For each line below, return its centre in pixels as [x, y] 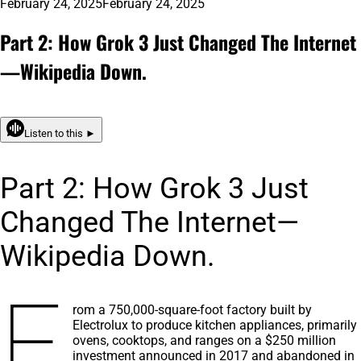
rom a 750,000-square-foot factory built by [193, 309]
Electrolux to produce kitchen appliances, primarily [215, 325]
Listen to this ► [91, 133]
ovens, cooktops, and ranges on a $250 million [205, 340]
